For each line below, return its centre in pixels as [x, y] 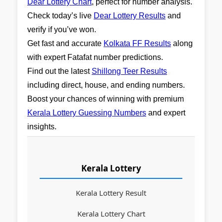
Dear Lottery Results [130, 16]
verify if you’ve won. [62, 29]
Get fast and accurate [65, 43]
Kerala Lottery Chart [111, 214]
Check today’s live [60, 16]
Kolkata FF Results [137, 43]
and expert [166, 113]
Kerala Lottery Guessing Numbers [87, 113]
